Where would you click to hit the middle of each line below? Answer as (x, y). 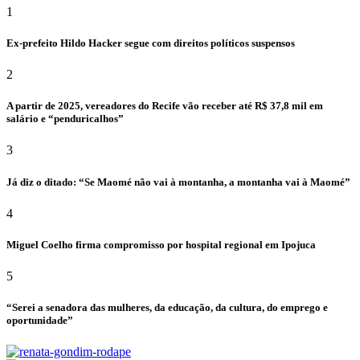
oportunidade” (40, 321)
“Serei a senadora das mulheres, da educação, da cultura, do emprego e (167, 308)
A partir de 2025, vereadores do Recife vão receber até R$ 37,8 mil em (165, 106)
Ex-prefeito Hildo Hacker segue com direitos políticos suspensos (151, 43)
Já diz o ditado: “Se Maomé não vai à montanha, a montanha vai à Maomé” (178, 182)
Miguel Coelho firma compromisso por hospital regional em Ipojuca (161, 244)
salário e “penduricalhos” (65, 119)
